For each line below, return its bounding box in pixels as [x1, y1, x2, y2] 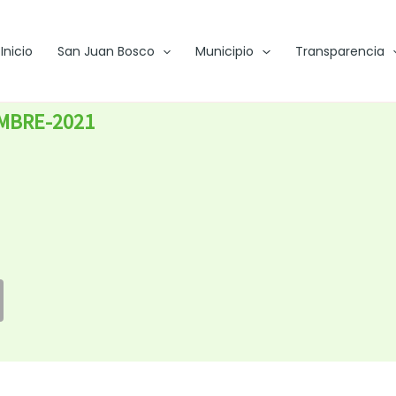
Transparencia [294, 42, 385, 60]
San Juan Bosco [57, 42, 155, 60]
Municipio [195, 42, 255, 60]
